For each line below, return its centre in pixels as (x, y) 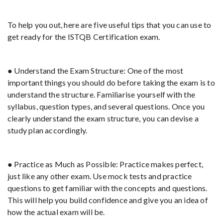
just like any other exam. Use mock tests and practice (100, 176)
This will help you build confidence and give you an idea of (108, 200)
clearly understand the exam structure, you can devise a (103, 118)
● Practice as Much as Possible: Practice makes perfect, (106, 164)
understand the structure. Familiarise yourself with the (102, 94)
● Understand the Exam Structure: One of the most (96, 70)
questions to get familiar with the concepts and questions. (108, 188)
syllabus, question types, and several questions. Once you (106, 106)
